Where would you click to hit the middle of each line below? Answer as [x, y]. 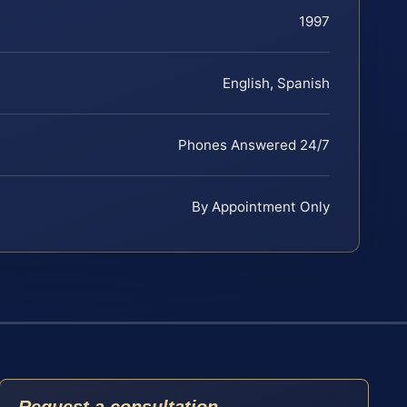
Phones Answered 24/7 [254, 144]
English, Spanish [276, 83]
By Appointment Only [261, 206]
